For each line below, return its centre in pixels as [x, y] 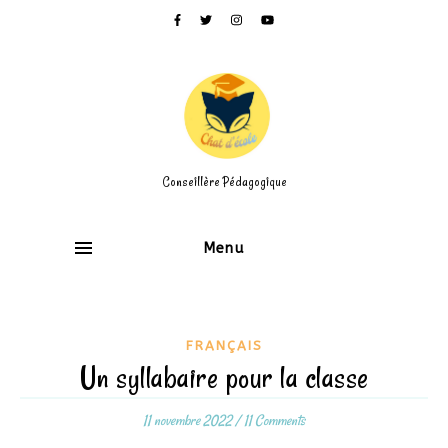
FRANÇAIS [224, 345]
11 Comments [274, 420]
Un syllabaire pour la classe [224, 377]
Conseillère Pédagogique [224, 181]
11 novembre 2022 [187, 420]
